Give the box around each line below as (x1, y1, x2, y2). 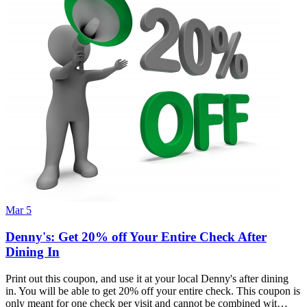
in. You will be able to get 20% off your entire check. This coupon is (5, 284, 300, 297)
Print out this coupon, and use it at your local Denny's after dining (5, 272, 288, 284)
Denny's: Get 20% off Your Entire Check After (5, 229, 267, 244)
